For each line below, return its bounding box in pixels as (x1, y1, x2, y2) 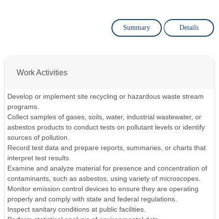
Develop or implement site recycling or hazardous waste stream (7, 92, 204, 100)
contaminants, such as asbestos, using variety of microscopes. (7, 174, 200, 182)
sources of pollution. (7, 133, 69, 141)
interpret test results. (7, 153, 71, 162)
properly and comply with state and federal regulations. (7, 195, 177, 203)
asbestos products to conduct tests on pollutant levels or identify (7, 123, 205, 131)
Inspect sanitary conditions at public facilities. (7, 205, 146, 213)
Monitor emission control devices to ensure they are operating (7, 184, 198, 193)
